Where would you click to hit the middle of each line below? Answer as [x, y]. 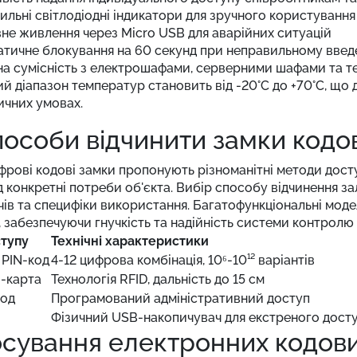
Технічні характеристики [130, 241]
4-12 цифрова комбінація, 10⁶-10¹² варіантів [183, 260]
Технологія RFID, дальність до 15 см [158, 279]
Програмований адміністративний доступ [180, 298]
